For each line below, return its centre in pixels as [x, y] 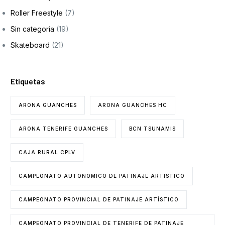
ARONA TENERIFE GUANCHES [64, 128]
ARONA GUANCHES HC [133, 105]
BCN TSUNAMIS [153, 128]
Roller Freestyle [37, 13]
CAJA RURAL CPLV [47, 152]
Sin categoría [33, 29]
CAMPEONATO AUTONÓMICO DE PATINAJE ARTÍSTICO [102, 176]
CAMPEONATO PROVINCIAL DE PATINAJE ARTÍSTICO [99, 199]
